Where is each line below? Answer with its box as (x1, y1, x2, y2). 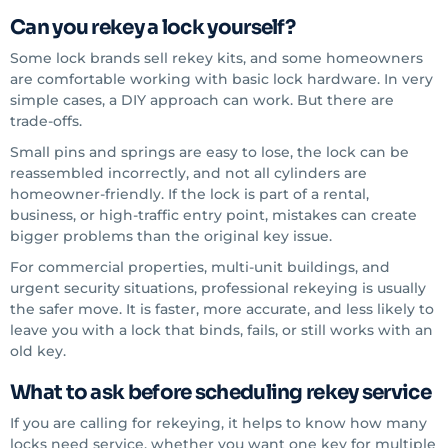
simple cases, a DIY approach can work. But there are (10, 91, 394, 109)
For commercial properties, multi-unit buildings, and (10, 258, 390, 276)
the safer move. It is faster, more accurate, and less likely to (10, 300, 434, 318)
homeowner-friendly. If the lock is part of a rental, (10, 185, 369, 203)
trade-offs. (10, 112, 82, 130)
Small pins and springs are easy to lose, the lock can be (10, 143, 409, 161)
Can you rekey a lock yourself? (10, 15, 295, 40)
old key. (10, 342, 66, 360)
